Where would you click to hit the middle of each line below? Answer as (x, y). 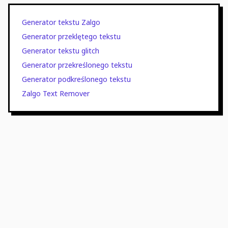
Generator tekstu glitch (61, 51)
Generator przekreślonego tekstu (77, 65)
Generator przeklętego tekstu (71, 36)
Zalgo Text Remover (56, 93)
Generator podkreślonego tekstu (76, 79)
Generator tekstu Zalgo (61, 22)
